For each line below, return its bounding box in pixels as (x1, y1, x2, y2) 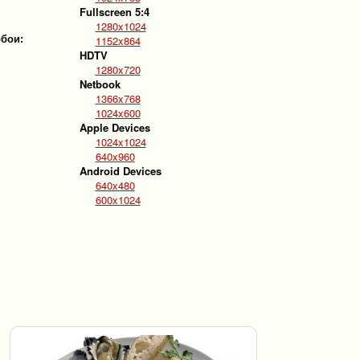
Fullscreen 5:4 (79, 4, 149, 19)
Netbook (79, 76, 121, 92)
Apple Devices (79, 120, 150, 135)
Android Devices (79, 163, 162, 178)
